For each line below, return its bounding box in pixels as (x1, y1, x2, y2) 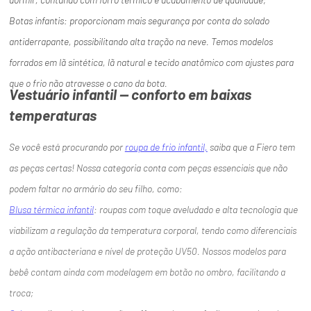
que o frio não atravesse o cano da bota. (8, 77, 167, 90)
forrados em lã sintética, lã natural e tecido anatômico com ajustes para (8, 56, 294, 69)
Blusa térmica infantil (8, 203, 94, 216)
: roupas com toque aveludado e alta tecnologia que (93, 203, 298, 216)
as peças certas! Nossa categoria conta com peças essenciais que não (8, 162, 287, 174)
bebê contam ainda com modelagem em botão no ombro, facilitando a (8, 266, 285, 278)
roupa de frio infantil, (124, 141, 208, 153)
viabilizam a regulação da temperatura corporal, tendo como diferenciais (8, 224, 296, 237)
